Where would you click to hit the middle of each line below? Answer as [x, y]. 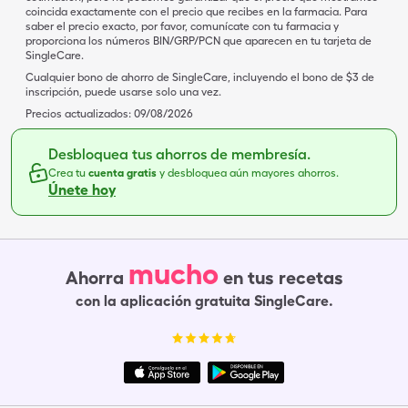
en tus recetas [283, 278]
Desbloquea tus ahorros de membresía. [179, 154]
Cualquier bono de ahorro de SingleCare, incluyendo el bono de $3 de [200, 77]
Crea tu [68, 173]
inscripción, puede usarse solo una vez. [123, 92]
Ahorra [94, 278]
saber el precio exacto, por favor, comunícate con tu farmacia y [182, 26]
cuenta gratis [124, 173]
